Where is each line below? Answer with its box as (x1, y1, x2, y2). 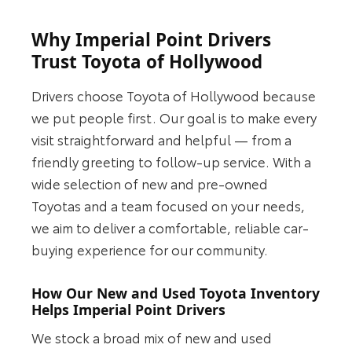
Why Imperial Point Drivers (31, 27, 272, 53)
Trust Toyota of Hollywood (31, 49, 263, 75)
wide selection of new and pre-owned (31, 173, 269, 192)
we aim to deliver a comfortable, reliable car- (31, 217, 310, 236)
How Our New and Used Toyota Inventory (31, 283, 321, 302)
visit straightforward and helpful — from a (31, 129, 292, 148)
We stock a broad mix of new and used (31, 328, 273, 347)
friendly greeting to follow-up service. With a (31, 151, 312, 170)
